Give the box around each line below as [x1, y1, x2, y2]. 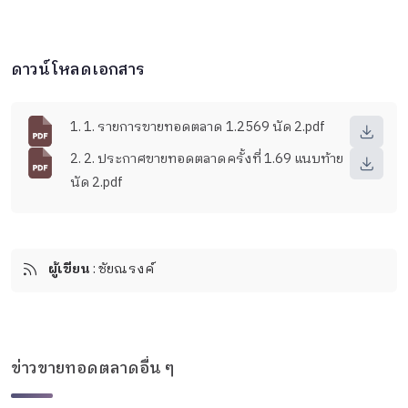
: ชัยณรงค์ [90, 259, 154, 281]
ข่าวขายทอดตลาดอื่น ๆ [10, 355, 175, 382]
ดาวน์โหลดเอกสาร [10, 57, 146, 84]
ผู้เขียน [48, 259, 91, 281]
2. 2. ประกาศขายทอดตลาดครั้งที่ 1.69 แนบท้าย [69, 148, 344, 170]
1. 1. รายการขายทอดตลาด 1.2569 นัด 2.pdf [69, 117, 326, 139]
